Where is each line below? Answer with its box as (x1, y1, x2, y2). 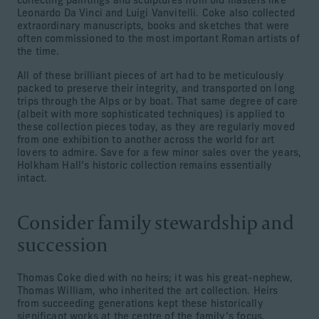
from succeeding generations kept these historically (17, 299, 263, 310)
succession (17, 231, 108, 257)
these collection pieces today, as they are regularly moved (17, 122, 295, 133)
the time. (17, 47, 60, 58)
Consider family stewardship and (17, 209, 294, 235)
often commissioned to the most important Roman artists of (17, 34, 300, 45)
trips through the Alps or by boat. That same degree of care (17, 97, 298, 108)
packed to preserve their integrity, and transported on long (17, 84, 296, 95)
